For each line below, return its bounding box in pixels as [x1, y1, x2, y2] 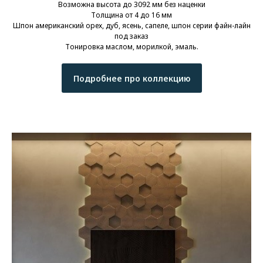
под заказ [114, 31, 149, 42]
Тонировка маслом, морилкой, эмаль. [65, 42, 198, 52]
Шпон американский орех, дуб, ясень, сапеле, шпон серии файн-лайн [12, 21, 251, 31]
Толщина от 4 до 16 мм [91, 10, 172, 21]
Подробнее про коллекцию [73, 72, 190, 84]
